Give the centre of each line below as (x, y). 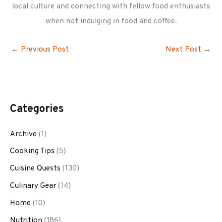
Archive (23, 134)
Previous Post (44, 50)
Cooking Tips (32, 151)
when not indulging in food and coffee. (111, 21)
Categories (37, 109)
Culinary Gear (33, 186)
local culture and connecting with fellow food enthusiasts (111, 6)
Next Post (184, 50)
